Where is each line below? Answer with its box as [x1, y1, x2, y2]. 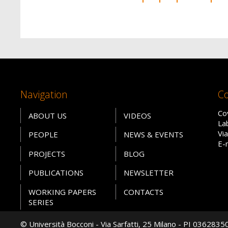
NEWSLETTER [123, 167, 174, 178]
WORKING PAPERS [28, 186, 96, 197]
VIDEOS [123, 110, 151, 121]
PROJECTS [28, 148, 65, 159]
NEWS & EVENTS [123, 129, 183, 140]
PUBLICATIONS [28, 167, 83, 178]
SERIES [28, 196, 53, 207]
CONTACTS [123, 186, 163, 197]
